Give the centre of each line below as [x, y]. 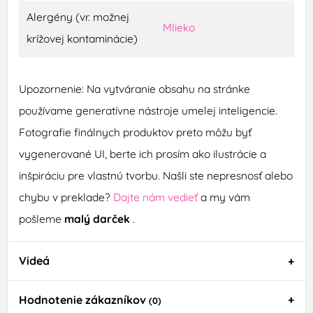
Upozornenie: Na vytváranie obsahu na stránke [134, 89]
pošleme [41, 219]
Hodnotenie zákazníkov [83, 300]
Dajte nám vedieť [156, 197]
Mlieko [179, 28]
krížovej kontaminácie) [82, 39]
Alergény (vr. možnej [78, 17]
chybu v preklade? [66, 197]
